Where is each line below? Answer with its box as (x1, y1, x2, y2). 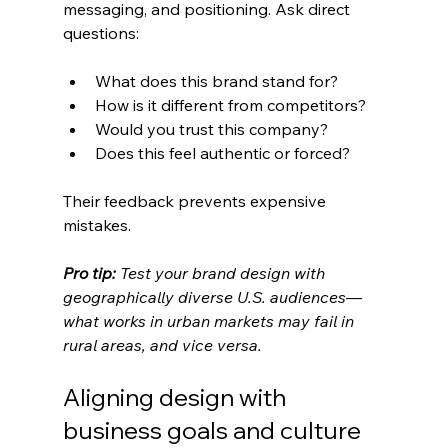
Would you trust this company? (94, 119, 328, 140)
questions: (62, 23, 139, 44)
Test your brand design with (119, 263, 329, 284)
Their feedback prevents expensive (62, 191, 330, 212)
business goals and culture (62, 415, 361, 446)
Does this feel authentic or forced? (94, 143, 350, 164)
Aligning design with (62, 382, 291, 413)
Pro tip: (62, 263, 116, 284)
